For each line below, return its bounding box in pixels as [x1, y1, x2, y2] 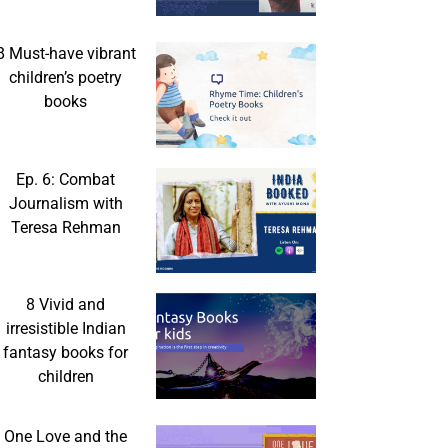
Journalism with [8, 193, 123, 213]
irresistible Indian [5, 319, 126, 339]
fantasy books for [3, 343, 129, 363]
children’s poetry [9, 68, 123, 88]
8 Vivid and [26, 295, 106, 315]
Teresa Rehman [10, 217, 121, 237]
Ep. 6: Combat [16, 169, 116, 189]
